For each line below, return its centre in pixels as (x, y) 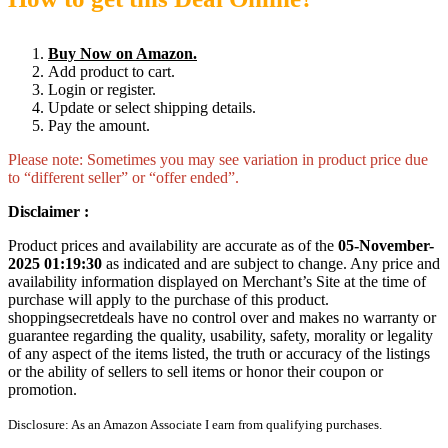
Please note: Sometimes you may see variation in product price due (218, 159)
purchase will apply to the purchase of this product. (168, 299)
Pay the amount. (99, 125)
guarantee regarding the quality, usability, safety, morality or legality (220, 335)
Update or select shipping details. (152, 107)
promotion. (42, 389)
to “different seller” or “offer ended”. (123, 177)
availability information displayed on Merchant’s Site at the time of (217, 281)
